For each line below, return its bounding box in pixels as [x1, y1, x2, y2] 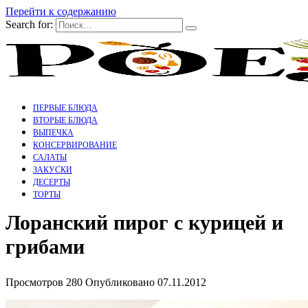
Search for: [5, 19, 53, 30]
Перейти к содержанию [5, 5, 116, 17]
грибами [5, 235, 85, 258]
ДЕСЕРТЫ [33, 177, 70, 187]
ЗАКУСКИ [33, 165, 72, 175]
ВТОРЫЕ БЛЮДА [33, 115, 98, 125]
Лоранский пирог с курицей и [5, 211, 283, 234]
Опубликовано [85, 276, 155, 289]
